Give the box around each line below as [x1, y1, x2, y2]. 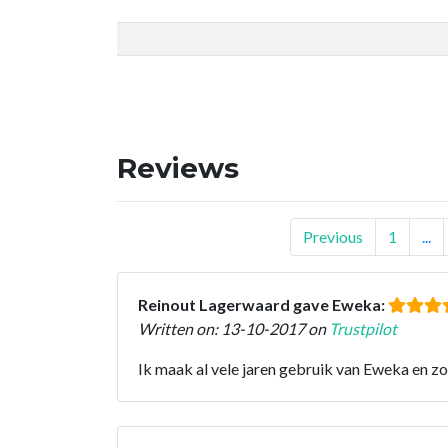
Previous [303, 226, 363, 246]
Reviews [117, 150, 239, 185]
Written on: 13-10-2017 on [138, 318, 329, 338]
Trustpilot [329, 318, 397, 338]
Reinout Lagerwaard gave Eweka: [138, 294, 388, 314]
